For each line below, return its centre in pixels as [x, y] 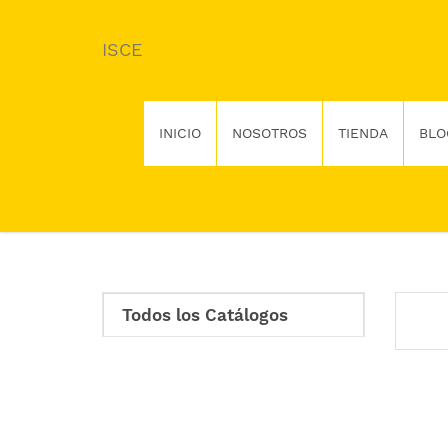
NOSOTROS [269, 133]
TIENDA [362, 133]
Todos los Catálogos [205, 315]
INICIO [179, 133]
